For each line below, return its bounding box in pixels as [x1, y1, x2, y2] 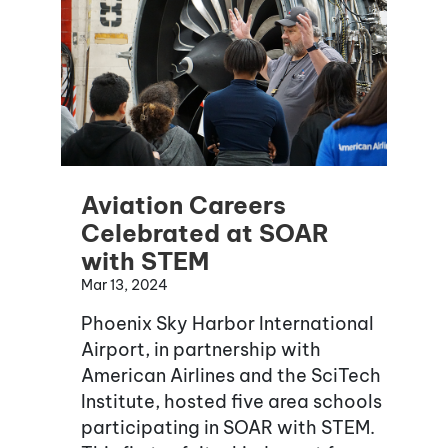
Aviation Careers [81, 189, 286, 220]
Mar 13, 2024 [81, 275, 168, 294]
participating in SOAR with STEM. [81, 415, 375, 439]
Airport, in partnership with [81, 337, 321, 361]
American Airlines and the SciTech [81, 363, 381, 387]
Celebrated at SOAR [81, 217, 329, 248]
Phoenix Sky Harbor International [81, 311, 374, 335]
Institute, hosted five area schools [81, 389, 382, 413]
